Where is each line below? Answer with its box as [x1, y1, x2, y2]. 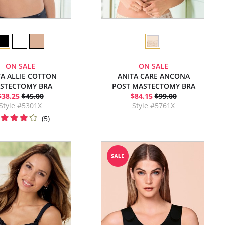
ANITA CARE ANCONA [117, 71, 190, 81]
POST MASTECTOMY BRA [111, 81, 195, 91]
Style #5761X [132, 101, 175, 110]
